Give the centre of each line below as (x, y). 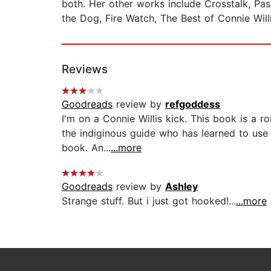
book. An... (86, 148)
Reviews (85, 70)
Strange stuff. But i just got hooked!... (149, 201)
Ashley (181, 187)
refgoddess (193, 104)
